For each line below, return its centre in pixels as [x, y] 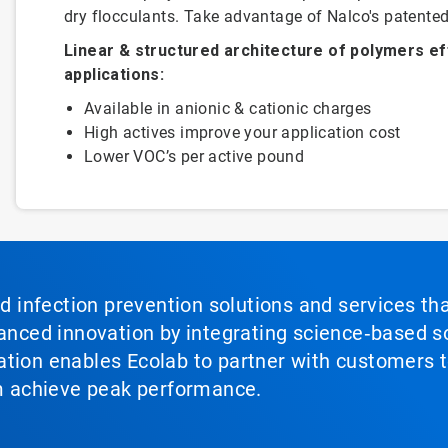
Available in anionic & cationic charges [227, 108]
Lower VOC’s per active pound [194, 156]
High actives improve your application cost [242, 132]
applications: [114, 74]
